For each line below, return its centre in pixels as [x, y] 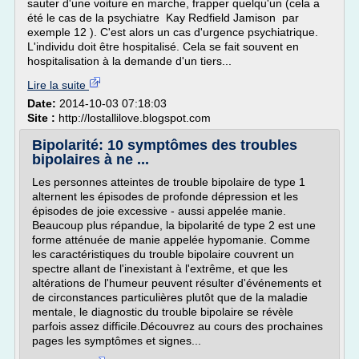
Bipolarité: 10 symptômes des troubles [165, 145]
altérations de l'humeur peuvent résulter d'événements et [177, 283]
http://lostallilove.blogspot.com [135, 118]
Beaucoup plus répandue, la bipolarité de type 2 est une [174, 225]
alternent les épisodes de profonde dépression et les [165, 196]
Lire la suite [58, 85]
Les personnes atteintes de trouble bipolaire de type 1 [169, 182]
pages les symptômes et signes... [117, 341]
